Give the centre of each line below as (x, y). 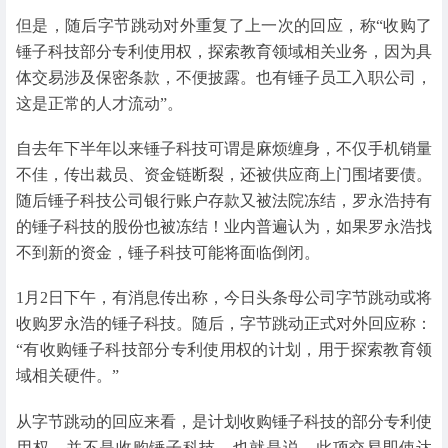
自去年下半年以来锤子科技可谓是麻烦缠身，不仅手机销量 (224, 149)
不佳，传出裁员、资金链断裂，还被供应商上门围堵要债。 (224, 175)
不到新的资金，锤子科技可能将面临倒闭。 (168, 253)
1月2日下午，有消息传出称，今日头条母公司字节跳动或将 (224, 298)
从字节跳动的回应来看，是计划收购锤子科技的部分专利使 (224, 421)
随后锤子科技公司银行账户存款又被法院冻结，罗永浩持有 (224, 201)
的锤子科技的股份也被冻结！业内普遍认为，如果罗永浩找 (224, 227)
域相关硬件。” (67, 376)
